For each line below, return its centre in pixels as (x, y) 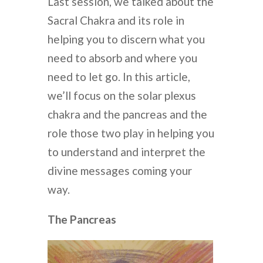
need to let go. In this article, (119, 76)
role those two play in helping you (131, 133)
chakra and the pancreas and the (127, 114)
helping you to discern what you (126, 39)
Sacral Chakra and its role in (116, 20)
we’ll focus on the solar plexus (122, 95)
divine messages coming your (119, 170)
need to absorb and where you (122, 58)
